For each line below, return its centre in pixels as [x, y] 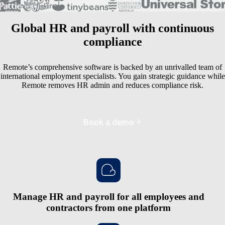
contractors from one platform [108, 208]
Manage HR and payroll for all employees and [108, 197]
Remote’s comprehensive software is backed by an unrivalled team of [113, 67]
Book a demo [108, 122]
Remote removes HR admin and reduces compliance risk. [113, 85]
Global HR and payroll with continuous [113, 28]
